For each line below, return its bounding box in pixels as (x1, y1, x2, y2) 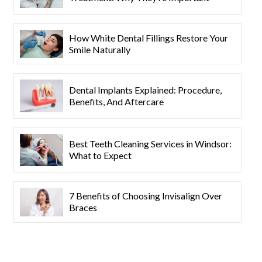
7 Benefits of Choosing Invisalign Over (68, 190, 222, 202)
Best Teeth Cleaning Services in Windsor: (68, 138, 232, 150)
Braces (68, 202, 97, 213)
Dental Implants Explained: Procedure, (68, 84, 222, 95)
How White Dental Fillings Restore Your (68, 32, 228, 43)
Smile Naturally (68, 43, 130, 55)
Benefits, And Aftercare (68, 95, 164, 107)
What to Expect (68, 150, 132, 161)
